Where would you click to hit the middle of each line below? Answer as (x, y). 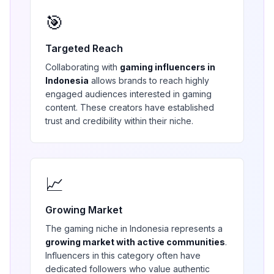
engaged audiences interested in (114, 94)
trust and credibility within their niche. (119, 121)
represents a (196, 228)
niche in (112, 228)
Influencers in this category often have (123, 255)
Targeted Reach (84, 48)
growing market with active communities (135, 242)
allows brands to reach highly (149, 80)
